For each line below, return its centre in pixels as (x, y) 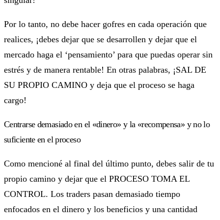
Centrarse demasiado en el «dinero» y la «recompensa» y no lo (107, 124)
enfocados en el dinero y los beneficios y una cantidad (101, 209)
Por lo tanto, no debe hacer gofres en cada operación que (105, 24)
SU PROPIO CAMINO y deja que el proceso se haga (99, 85)
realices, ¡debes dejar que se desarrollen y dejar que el (100, 39)
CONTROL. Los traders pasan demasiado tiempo (92, 194)
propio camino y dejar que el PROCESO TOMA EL (97, 179)
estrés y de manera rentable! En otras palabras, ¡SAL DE (105, 69)
